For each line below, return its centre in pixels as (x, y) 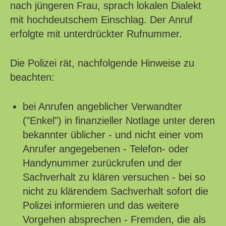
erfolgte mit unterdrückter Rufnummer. (96, 34)
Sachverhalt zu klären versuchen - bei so (114, 177)
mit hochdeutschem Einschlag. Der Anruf (101, 20)
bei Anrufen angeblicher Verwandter (102, 107)
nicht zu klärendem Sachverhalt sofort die (116, 191)
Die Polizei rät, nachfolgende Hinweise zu (102, 63)
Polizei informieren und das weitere (101, 206)
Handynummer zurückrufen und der (102, 163)
